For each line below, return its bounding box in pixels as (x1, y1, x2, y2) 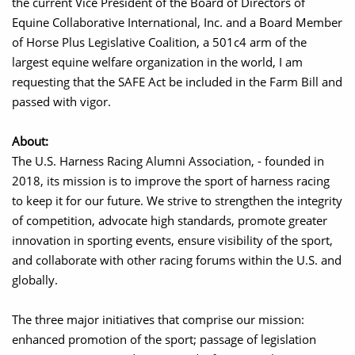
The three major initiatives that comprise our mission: (12, 311, 304, 327)
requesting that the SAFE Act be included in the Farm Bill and (12, 74, 342, 90)
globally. (12, 272, 61, 288)
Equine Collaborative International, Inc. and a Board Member (12, 14, 342, 30)
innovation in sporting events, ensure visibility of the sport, (12, 232, 333, 248)
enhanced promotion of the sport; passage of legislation (12, 331, 316, 347)
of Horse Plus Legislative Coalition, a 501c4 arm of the (12, 34, 307, 50)
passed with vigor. (12, 94, 111, 109)
